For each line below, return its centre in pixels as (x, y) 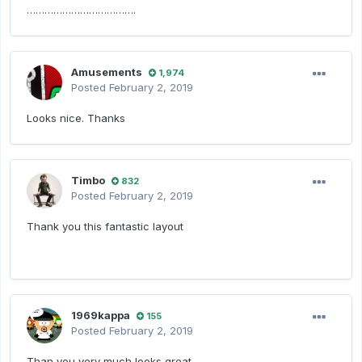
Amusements (107, 72)
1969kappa (101, 316)
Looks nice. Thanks (76, 118)
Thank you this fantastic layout (105, 227)
